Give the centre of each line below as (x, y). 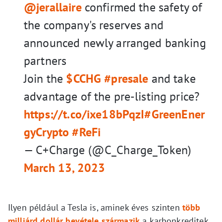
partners (45, 61)
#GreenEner (174, 114)
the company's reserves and (94, 25)
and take (172, 79)
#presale (126, 79)
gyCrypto (47, 132)
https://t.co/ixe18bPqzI (84, 114)
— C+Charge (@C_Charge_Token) (108, 150)
